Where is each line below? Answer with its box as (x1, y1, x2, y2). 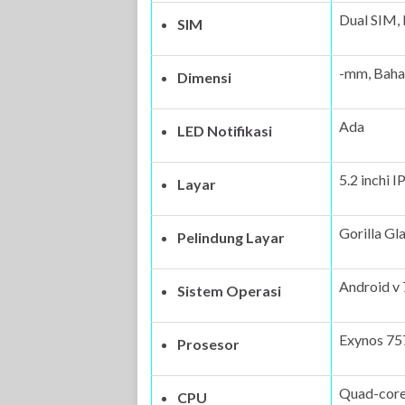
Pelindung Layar (177, 229, 285, 246)
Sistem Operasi (177, 282, 281, 299)
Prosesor (177, 335, 240, 353)
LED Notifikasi (177, 122, 272, 139)
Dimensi (177, 69, 231, 86)
